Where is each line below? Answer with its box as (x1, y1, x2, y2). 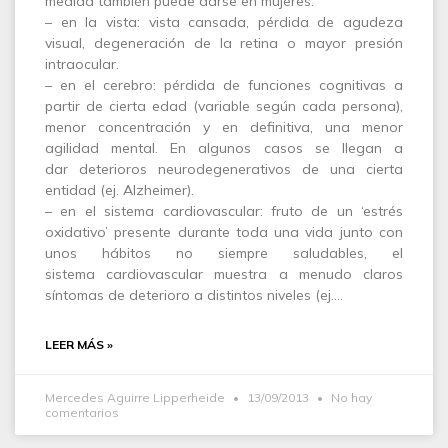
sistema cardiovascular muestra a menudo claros (45, 265, 403, 283)
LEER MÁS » (45, 337, 113, 352)
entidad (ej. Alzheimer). (45, 181, 194, 199)
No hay (328, 390, 372, 405)
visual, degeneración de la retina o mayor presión (45, 34, 403, 52)
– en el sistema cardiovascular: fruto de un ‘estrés (45, 202, 403, 220)
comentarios (45, 405, 119, 420)
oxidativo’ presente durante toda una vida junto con (45, 223, 403, 241)
